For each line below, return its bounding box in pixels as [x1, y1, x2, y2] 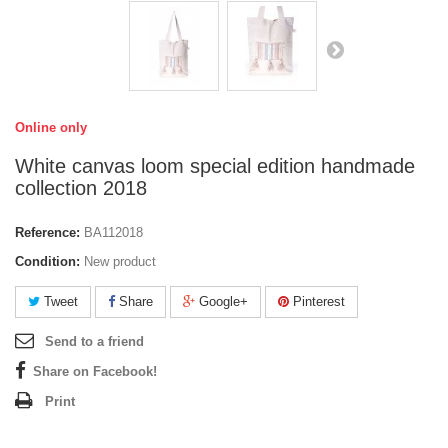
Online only [15, 120, 87, 135]
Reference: [15, 225, 80, 240]
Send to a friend [45, 334, 144, 349]
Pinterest [289, 294, 345, 309]
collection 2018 [15, 177, 147, 199]
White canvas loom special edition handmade [15, 155, 415, 177]
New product [84, 254, 156, 269]
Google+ [195, 294, 248, 309]
